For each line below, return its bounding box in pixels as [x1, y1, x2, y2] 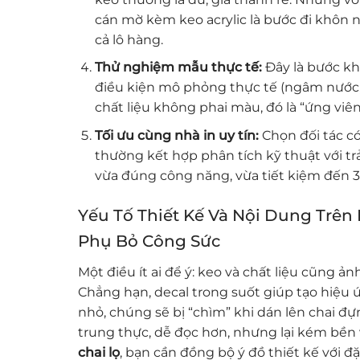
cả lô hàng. [94, 31, 163, 47]
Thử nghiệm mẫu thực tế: [94, 59, 262, 76]
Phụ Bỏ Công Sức [78, 231, 220, 251]
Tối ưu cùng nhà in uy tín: [94, 127, 259, 143]
